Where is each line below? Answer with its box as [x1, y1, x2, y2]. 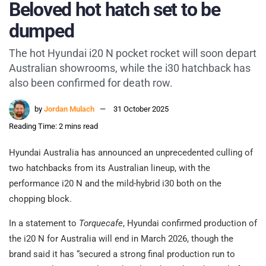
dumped [9, 19, 74, 42]
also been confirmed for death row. [9, 77, 173, 90]
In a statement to [9, 218, 79, 229]
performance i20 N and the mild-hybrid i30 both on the [9, 178, 221, 189]
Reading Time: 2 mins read [9, 122, 98, 131]
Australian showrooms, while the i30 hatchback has [9, 62, 251, 75]
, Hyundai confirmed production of [123, 218, 257, 229]
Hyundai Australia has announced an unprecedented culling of [9, 147, 253, 159]
